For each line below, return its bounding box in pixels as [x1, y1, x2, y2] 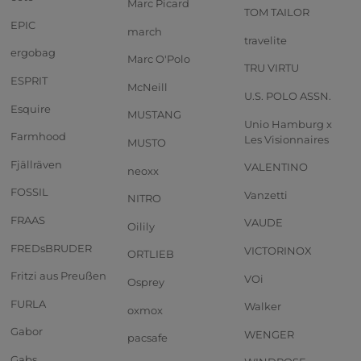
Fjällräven [10, 157, 62, 171]
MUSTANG [127, 108, 181, 122]
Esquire [10, 102, 51, 115]
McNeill [127, 80, 168, 93]
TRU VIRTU [244, 61, 299, 75]
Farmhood [10, 130, 66, 143]
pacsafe [127, 331, 168, 345]
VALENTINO [244, 160, 308, 174]
